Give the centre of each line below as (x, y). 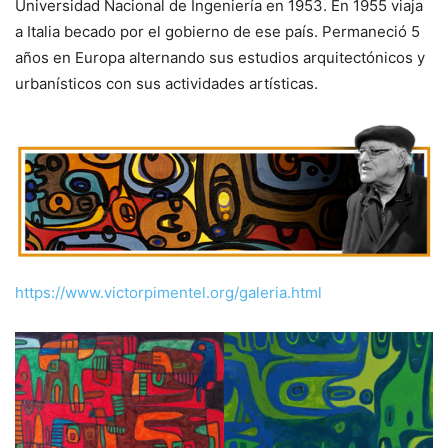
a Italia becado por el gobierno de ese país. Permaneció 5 (217, 32)
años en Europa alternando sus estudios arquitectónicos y (220, 58)
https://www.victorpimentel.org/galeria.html (168, 293)
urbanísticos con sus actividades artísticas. (166, 84)
